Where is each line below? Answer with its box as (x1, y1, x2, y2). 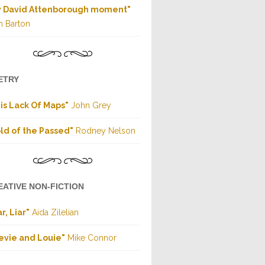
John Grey (69, 101, 111, 111)
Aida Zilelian (30, 208, 79, 218)
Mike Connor (65, 233, 117, 243)
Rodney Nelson (73, 126, 135, 136)
